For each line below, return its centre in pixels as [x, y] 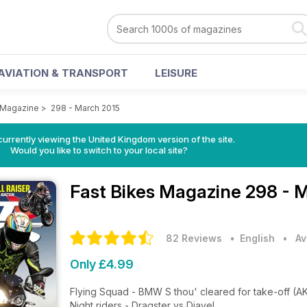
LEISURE [176, 73]
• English [250, 238]
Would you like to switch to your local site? [99, 150]
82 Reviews [194, 238]
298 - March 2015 [85, 108]
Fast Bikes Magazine [158, 192]
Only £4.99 [102, 264]
